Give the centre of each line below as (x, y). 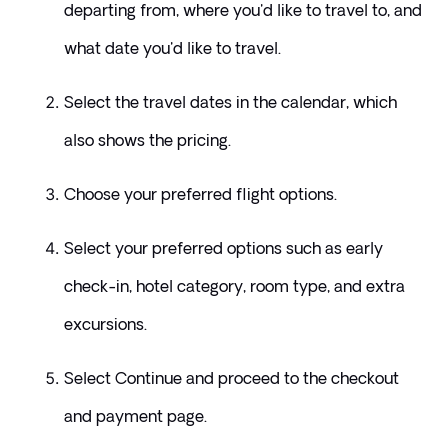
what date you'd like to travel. (176, 48)
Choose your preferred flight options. (200, 194)
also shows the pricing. (149, 140)
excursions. (107, 324)
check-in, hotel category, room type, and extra (234, 286)
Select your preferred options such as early (223, 248)
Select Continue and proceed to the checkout (231, 378)
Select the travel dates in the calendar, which (230, 102)
